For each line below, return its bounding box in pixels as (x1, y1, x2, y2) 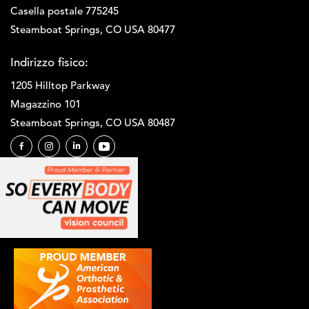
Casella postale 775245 (10, 3, 119, 17)
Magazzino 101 (10, 97, 81, 110)
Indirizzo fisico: (10, 54, 88, 70)
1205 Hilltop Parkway (10, 78, 110, 92)
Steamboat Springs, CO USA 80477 (10, 22, 175, 36)
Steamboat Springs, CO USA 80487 (10, 115, 175, 129)
